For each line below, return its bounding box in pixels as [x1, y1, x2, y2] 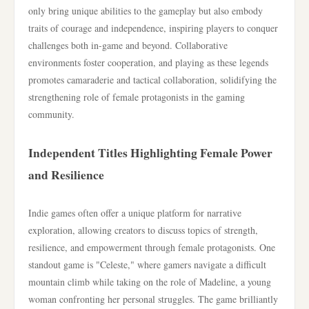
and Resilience [28, 166, 104, 183]
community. [28, 108, 74, 121]
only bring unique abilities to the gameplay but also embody [28, 4, 263, 17]
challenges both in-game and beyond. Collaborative [28, 39, 228, 52]
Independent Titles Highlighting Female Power [28, 143, 272, 161]
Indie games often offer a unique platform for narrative [28, 206, 241, 219]
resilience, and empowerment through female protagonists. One [28, 241, 275, 254]
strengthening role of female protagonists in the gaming [28, 90, 245, 103]
